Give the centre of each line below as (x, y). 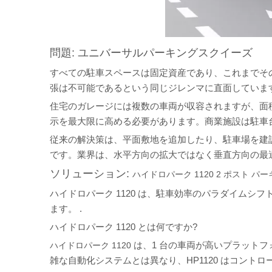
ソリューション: (91, 173)
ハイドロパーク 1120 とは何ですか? (124, 226)
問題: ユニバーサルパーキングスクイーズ (151, 53)
